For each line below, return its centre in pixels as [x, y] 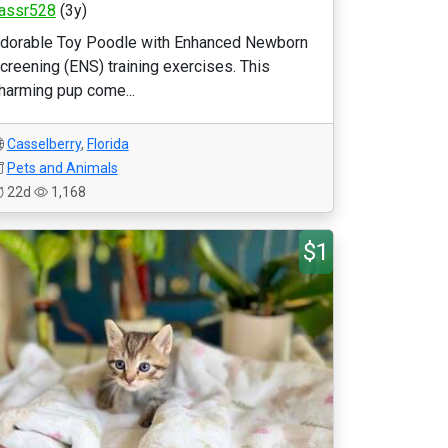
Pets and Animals [62, 168]
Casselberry [43, 144]
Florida [107, 144]
